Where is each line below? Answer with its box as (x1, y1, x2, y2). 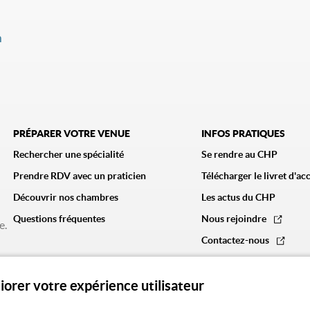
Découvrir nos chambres (12, 192, 118, 203)
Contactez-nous (201, 235, 271, 246)
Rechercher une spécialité (12, 149, 124, 160)
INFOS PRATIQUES (201, 128, 285, 139)
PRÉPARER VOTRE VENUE (12, 128, 130, 139)
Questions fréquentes (12, 213, 105, 224)
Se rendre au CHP (201, 149, 277, 160)
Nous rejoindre (201, 213, 268, 224)
